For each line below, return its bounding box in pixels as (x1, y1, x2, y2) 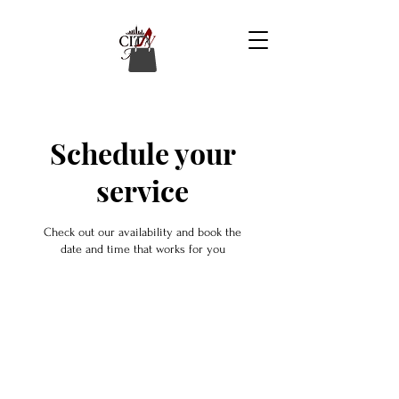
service (96, 171, 189, 209)
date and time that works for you (60, 242, 225, 256)
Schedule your (49, 134, 236, 172)
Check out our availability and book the (44, 225, 241, 239)
